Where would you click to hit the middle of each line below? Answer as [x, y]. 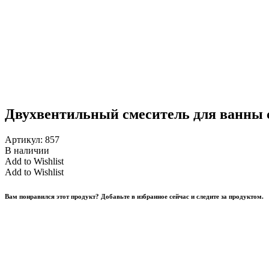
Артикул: [24, 139]
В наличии [27, 150]
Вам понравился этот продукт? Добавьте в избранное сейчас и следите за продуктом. [134, 196]
